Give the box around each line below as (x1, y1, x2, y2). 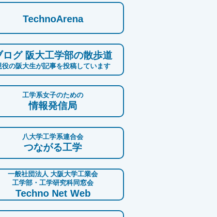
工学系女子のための (22, 91, 83, 99)
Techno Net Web (15, 188, 91, 199)
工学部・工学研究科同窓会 (12, 179, 93, 187)
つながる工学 (24, 142, 82, 153)
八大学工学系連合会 (22, 133, 83, 141)
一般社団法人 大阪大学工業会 (8, 170, 98, 178)
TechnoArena (22, 14, 83, 25)
